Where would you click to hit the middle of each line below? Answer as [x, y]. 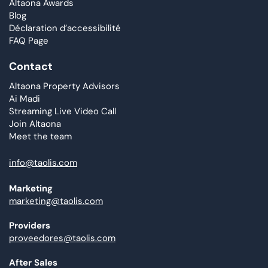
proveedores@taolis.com [62, 238]
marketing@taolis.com [56, 201]
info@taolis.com [43, 162]
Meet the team [40, 137]
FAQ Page [29, 40]
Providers [30, 226]
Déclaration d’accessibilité [65, 28]
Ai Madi [25, 99]
